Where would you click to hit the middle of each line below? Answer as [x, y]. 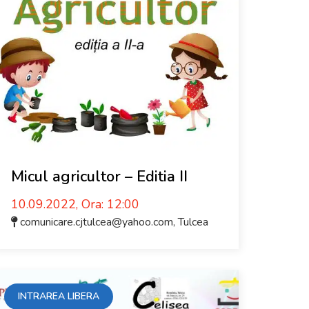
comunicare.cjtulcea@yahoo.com [97, 222]
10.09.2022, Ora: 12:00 [75, 204]
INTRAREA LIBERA [59, 296]
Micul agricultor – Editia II [99, 177]
